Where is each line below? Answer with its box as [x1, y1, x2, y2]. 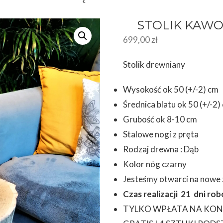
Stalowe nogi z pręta [123, 129, 199, 140]
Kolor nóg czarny [123, 159, 187, 170]
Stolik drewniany [123, 59, 186, 70]
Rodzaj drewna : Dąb [123, 144, 199, 155]
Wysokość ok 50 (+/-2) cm [123, 84, 219, 95]
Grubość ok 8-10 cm [123, 114, 198, 125]
